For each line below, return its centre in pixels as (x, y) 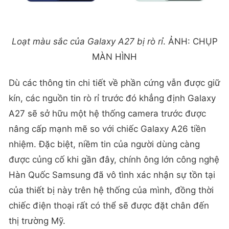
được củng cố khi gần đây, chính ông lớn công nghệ (114, 159)
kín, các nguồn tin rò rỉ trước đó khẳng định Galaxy (112, 98)
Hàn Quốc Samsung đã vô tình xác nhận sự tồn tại (112, 175)
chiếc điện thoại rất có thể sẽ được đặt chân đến (109, 205)
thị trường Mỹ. (37, 221)
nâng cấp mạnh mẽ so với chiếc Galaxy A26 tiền (107, 129)
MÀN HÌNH (114, 56)
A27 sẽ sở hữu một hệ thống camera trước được (107, 113)
